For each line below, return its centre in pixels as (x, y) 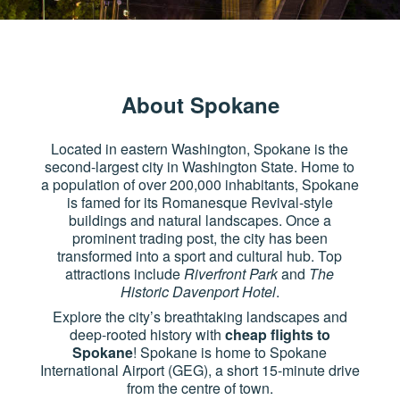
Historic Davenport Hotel (198, 292)
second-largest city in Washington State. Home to (200, 167)
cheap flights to (277, 334)
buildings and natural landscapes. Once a (200, 220)
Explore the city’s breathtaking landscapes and (200, 317)
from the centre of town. (200, 388)
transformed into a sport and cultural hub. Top (200, 256)
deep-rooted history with (147, 334)
